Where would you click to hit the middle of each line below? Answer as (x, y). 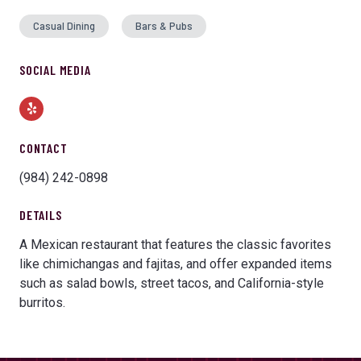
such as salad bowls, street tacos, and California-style (172, 283)
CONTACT (44, 147)
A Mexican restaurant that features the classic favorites (175, 244)
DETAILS (41, 214)
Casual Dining (64, 25)
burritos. (42, 302)
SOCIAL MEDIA (55, 69)
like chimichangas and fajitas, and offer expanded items (176, 263)
